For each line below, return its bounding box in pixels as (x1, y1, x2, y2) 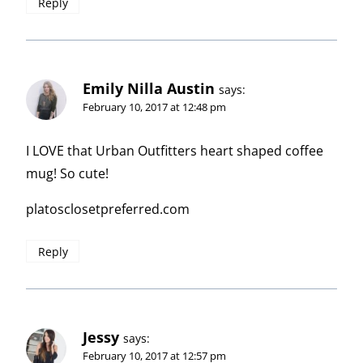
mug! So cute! (26, 164, 109, 182)
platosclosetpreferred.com (26, 199, 190, 218)
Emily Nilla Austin (83, 79, 215, 99)
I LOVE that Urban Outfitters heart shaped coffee (26, 141, 323, 160)
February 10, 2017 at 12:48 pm (83, 100, 226, 115)
